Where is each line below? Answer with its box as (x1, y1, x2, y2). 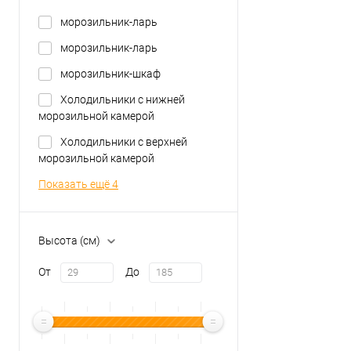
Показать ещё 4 (38, 177, 118, 190)
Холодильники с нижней (60, 92, 185, 106)
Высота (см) (38, 233, 100, 247)
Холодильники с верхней (60, 135, 187, 148)
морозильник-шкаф (60, 67, 161, 80)
